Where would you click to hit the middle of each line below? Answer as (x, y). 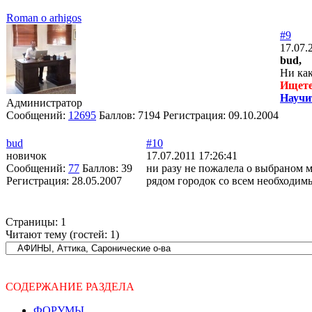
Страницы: (32, 221)
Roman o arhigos (44, 17)
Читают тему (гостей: (58, 234)
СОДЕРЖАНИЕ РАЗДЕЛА (70, 286)
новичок (26, 155)
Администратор (44, 102)
